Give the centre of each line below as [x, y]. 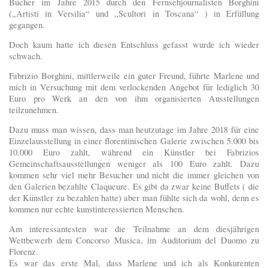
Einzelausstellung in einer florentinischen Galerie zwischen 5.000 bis [134, 141]
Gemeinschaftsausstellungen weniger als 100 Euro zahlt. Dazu [134, 164]
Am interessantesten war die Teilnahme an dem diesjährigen [134, 229]
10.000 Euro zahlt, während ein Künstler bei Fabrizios [134, 153]
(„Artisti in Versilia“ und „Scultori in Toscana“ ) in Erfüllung [134, 14]
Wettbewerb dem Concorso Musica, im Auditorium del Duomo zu [134, 240]
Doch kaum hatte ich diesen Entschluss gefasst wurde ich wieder [134, 45]
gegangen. [27, 25]
